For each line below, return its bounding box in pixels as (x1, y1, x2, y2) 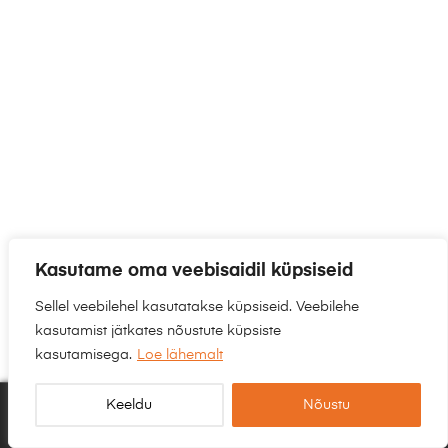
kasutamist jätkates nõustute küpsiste (35, 324, 281, 338)
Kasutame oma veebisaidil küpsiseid (35, 262, 353, 280)
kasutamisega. (35, 348, 132, 362)
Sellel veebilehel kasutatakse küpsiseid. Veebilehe (35, 300, 359, 314)
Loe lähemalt (137, 348, 223, 362)
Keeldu (106, 398, 153, 412)
